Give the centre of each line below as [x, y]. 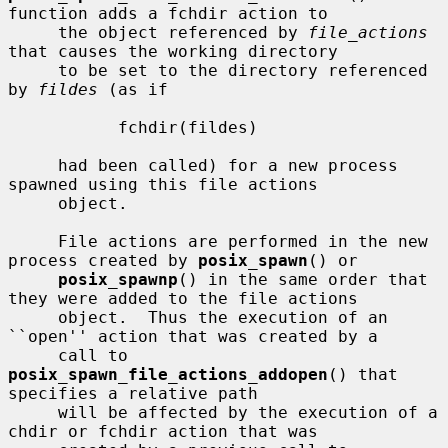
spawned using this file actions [163, 184]
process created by [103, 260]
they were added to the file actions [183, 298]
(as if [133, 89]
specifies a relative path [133, 393]
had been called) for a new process [33, 165]
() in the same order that [303, 279]
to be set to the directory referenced [33, 70]
